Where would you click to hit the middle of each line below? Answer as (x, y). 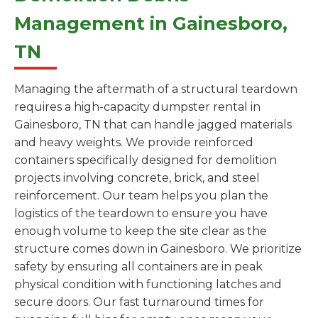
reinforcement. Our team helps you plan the (141, 196)
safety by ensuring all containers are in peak (138, 267)
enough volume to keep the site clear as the (141, 231)
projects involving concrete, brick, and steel (137, 178)
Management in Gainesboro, (151, 23)
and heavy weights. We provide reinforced (134, 143)
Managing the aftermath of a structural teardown (156, 89)
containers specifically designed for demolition (146, 160)
